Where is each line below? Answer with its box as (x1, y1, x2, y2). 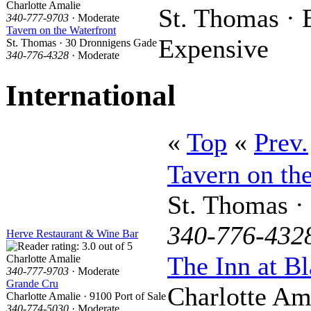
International (6, 78, 176, 112)
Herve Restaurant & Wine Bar (6, 227, 138, 239)
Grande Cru (6, 277, 58, 289)
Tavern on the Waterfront (6, 24, 116, 36)
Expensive (158, 33, 269, 63)
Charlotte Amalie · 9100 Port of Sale (6, 289, 166, 302)
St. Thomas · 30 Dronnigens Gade (6, 36, 157, 49)
